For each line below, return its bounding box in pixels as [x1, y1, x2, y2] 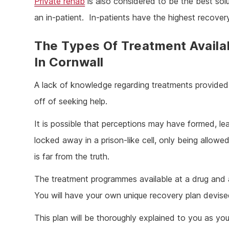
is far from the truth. [34, 151, 110, 162]
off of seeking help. [34, 96, 108, 107]
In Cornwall [34, 55, 104, 70]
